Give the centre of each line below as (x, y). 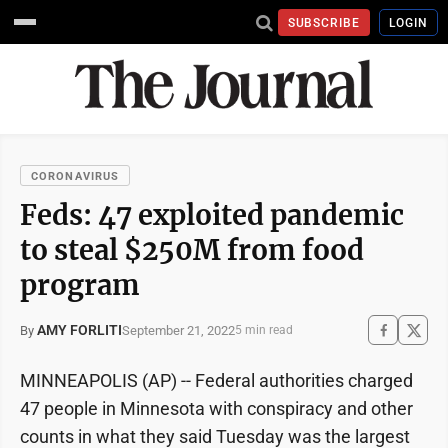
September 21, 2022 (178, 330)
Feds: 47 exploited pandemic (212, 215)
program (80, 285)
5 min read (264, 330)
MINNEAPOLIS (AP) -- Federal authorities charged (216, 380)
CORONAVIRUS (75, 176)
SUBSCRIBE (324, 22)
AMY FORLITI (79, 330)
